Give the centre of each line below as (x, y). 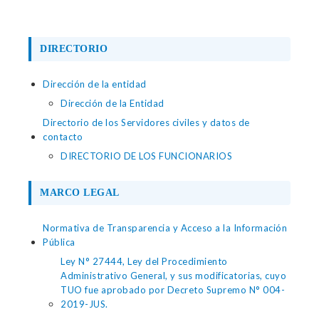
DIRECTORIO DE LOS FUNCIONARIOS (146, 156)
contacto (63, 137)
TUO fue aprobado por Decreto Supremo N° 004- (173, 290)
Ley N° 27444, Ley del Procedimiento (144, 261)
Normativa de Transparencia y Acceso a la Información (165, 228)
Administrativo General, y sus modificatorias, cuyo (173, 276)
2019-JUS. (84, 304)
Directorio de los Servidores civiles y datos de (146, 122)
